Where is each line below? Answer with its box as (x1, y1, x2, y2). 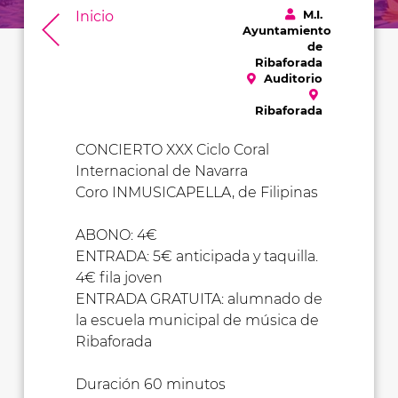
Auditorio (260, 71, 323, 86)
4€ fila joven (75, 269, 163, 287)
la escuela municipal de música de (75, 312, 319, 330)
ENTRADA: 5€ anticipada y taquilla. (75, 248, 318, 266)
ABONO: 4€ (75, 227, 157, 244)
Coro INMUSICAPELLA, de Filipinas (75, 184, 318, 202)
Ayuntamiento (242, 23, 331, 38)
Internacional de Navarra (75, 163, 248, 180)
